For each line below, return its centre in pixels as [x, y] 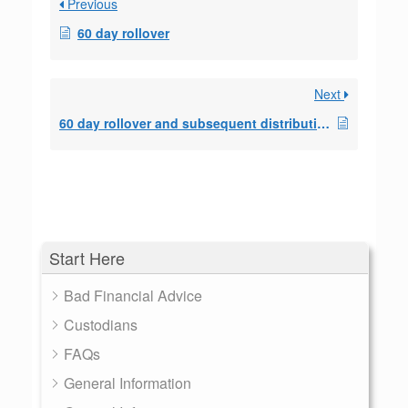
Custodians [101, 325]
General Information [127, 383]
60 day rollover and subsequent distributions [323, 123]
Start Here [87, 258]
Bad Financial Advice [133, 296]
